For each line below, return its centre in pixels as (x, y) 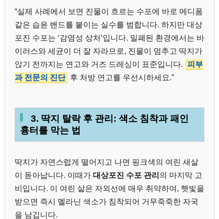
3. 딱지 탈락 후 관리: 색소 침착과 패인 (110, 118)
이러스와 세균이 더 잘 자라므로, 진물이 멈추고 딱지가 (109, 51)
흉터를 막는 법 (50, 130)
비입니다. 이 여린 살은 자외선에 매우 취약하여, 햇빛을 (109, 189)
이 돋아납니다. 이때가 (54, 175)
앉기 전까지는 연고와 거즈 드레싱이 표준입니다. (100, 65)
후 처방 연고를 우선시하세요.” (121, 78)
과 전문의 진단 (40, 78)
